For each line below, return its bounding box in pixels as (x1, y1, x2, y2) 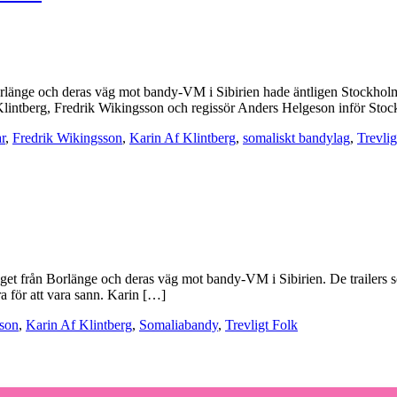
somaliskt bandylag (243, 130, 350, 146)
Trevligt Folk (225, 317, 298, 333)
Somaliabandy (139, 317, 218, 333)
